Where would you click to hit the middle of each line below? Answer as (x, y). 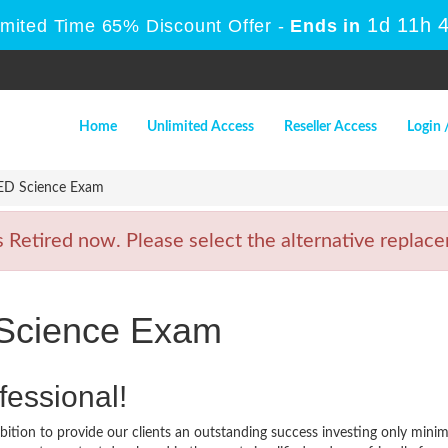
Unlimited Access (200, 127)
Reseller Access (330, 127)
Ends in (325, 26)
